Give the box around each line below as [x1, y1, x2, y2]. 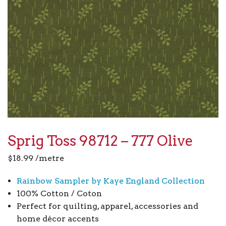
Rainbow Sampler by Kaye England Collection [16, 176, 205, 186]
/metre [33, 153, 64, 163]
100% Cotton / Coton [16, 188, 102, 198]
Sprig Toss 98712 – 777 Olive [8, 132, 193, 149]
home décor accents [16, 213, 99, 223]
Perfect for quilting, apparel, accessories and [16, 201, 198, 211]
